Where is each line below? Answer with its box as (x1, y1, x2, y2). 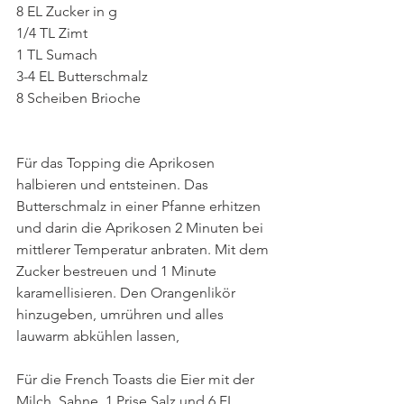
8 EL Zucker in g (16, 2, 121, 20)
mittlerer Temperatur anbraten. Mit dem (16, 240, 272, 258)
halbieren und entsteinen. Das (16, 175, 212, 193)
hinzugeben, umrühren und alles (16, 305, 227, 323)
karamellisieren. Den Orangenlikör (16, 283, 239, 301)
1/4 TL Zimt (16, 23, 87, 41)
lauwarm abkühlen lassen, (16, 326, 179, 344)
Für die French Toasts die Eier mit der (16, 370, 258, 388)
